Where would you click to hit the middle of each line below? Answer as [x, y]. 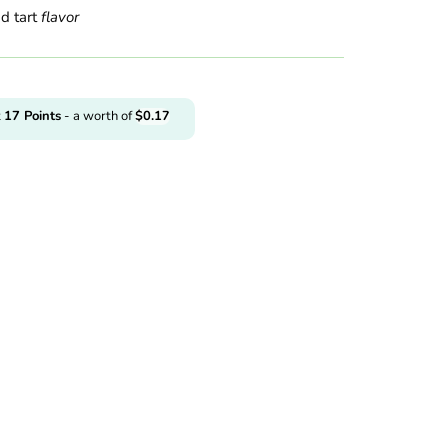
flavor [60, 16]
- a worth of [98, 115]
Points [40, 115]
